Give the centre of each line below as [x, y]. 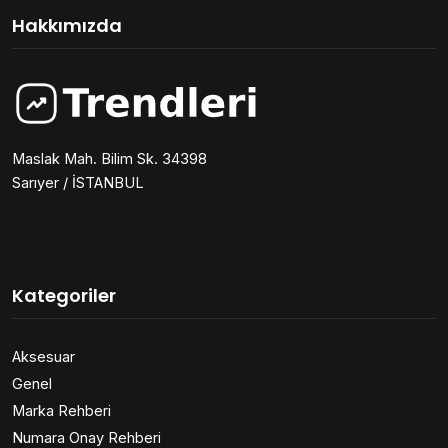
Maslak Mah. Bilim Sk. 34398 [109, 158]
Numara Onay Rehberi [86, 437]
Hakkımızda [67, 25]
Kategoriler [64, 295]
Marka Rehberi [61, 410]
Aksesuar [43, 356]
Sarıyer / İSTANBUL [78, 182]
